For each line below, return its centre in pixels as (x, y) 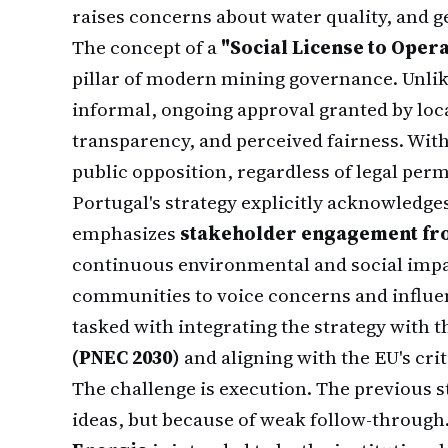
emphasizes (126, 233)
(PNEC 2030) (126, 357)
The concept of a (146, 47)
